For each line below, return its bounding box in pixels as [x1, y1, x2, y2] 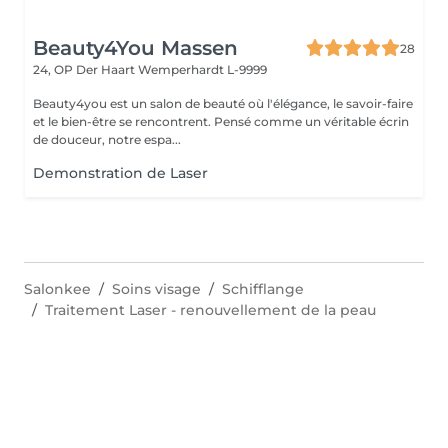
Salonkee [24, 280, 91, 298]
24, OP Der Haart [33, 62, 138, 77]
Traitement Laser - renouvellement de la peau [45, 301, 376, 319]
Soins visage [112, 280, 201, 298]
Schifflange [222, 280, 304, 298]
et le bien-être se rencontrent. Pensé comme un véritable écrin [33, 114, 409, 129]
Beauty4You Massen [33, 36, 238, 60]
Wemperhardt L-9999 [138, 62, 267, 77]
